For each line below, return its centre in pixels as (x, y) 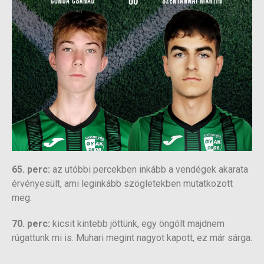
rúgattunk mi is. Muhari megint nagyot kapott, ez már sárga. (132, 238)
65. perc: (31, 170)
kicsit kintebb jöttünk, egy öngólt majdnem (137, 224)
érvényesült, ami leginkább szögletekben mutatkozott (122, 184)
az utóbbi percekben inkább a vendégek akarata (149, 170)
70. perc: (31, 224)
